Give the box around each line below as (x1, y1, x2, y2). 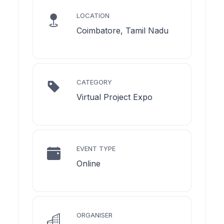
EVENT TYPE (76, 144, 115, 152)
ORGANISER (76, 210, 112, 219)
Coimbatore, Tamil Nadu (76, 25, 168, 35)
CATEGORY (76, 77, 112, 86)
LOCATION (76, 11, 109, 19)
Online (76, 158, 100, 168)
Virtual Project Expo (76, 91, 152, 102)
